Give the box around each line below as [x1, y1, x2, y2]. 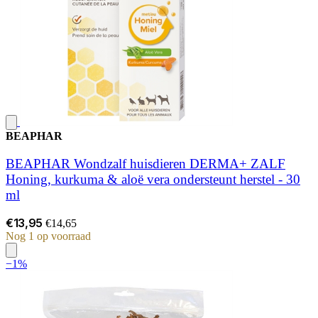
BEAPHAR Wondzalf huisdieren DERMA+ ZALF [6, 155, 285, 171]
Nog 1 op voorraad [6, 230, 91, 243]
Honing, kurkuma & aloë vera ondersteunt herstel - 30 [6, 171, 300, 187]
